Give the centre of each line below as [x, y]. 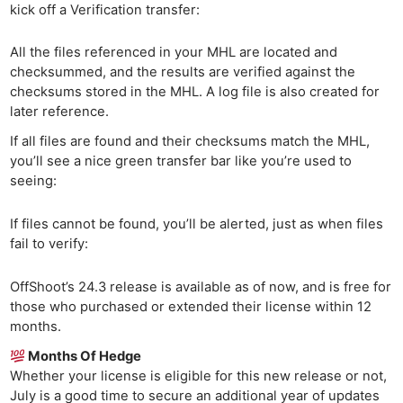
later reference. [60, 112]
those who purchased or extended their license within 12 [191, 307]
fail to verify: [49, 244]
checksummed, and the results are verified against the [183, 72]
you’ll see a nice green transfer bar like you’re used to [181, 161]
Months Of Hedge [83, 357]
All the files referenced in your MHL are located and [174, 53]
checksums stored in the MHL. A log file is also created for [195, 92]
